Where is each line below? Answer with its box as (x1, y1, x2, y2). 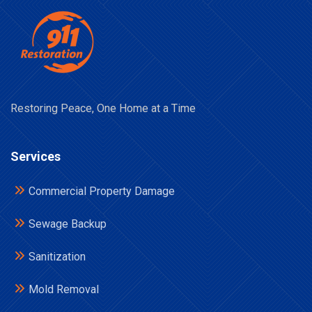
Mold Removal (29, 283, 99, 296)
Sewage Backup (29, 217, 107, 231)
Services (10, 149, 61, 164)
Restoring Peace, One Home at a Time (10, 102, 196, 115)
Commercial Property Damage (29, 185, 175, 198)
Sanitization (29, 250, 86, 263)
